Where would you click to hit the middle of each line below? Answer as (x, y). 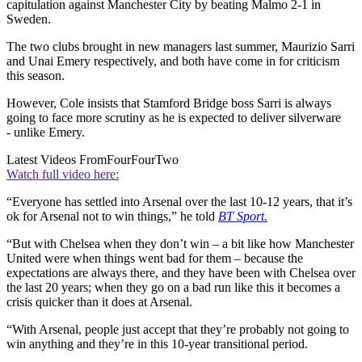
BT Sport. (243, 216)
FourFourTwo (143, 159)
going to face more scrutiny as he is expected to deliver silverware (174, 117)
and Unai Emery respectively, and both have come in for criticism (173, 61)
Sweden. (29, 19)
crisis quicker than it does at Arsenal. (99, 301)
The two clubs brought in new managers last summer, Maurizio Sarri (181, 46)
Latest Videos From (57, 159)
